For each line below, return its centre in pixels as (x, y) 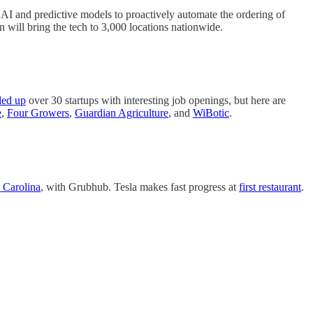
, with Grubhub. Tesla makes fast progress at (140, 187)
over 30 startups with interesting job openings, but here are (156, 101)
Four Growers (38, 113)
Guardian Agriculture (122, 113)
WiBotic (211, 113)
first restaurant (270, 187)
